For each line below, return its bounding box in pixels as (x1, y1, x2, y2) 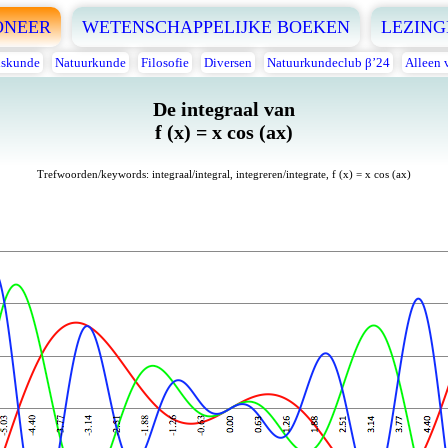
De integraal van (153, 99, 295, 121)
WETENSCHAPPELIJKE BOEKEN (82, 17, 350, 37)
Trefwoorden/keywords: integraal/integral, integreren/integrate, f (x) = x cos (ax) (37, 168, 411, 181)
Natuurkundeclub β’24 (266, 55, 390, 70)
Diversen (203, 55, 252, 70)
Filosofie (140, 55, 189, 70)
